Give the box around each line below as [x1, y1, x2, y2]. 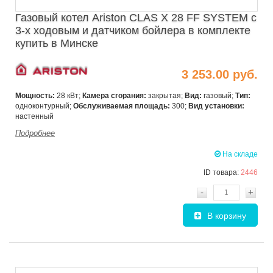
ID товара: [204, 168, 241, 177]
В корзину [207, 211, 246, 221]
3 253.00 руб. [182, 67, 258, 81]
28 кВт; [55, 91, 82, 101]
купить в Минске [15, 37, 98, 49]
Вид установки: [188, 102, 244, 111]
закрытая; [146, 91, 185, 101]
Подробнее [15, 129, 55, 138]
